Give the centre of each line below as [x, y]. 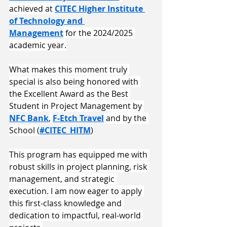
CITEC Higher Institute [100, 9]
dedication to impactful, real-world [76, 216]
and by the [126, 118]
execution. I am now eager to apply [77, 191]
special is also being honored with [75, 82]
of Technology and [47, 21]
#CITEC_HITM [65, 130]
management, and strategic [63, 179]
